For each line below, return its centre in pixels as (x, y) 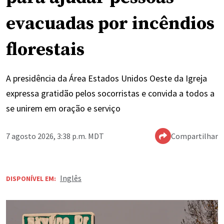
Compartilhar (194, 136)
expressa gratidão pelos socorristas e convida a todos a (110, 93)
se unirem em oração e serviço (63, 108)
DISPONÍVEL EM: (31, 179)
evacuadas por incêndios (110, 24)
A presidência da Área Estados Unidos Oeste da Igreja (106, 78)
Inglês (71, 178)
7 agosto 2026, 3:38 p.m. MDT (55, 136)
